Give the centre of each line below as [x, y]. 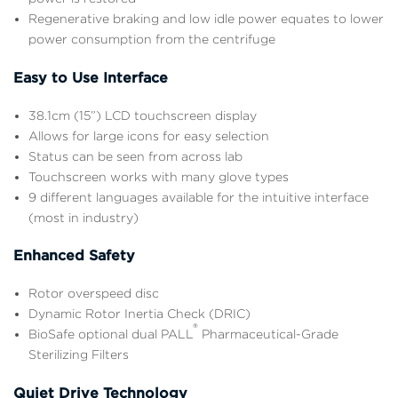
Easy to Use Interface [93, 77]
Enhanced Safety [74, 256]
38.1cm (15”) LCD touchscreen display [143, 115]
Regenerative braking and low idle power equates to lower [206, 19]
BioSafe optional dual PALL [111, 334]
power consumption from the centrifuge [152, 40]
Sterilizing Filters [79, 355]
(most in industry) [84, 217]
